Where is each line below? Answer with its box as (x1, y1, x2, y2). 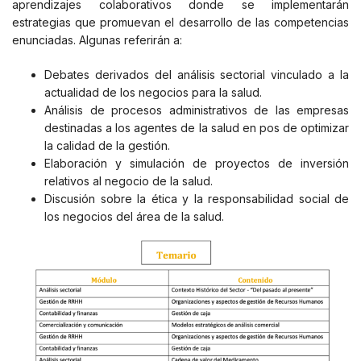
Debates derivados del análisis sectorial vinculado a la (44, 67, 349, 81)
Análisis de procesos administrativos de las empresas (44, 102, 349, 117)
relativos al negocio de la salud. (44, 173, 213, 188)
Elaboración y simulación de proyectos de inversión (44, 156, 349, 170)
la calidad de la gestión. (44, 138, 170, 152)
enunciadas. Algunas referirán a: (12, 32, 182, 47)
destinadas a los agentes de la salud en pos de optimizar (44, 120, 349, 135)
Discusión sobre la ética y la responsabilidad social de (44, 191, 349, 205)
